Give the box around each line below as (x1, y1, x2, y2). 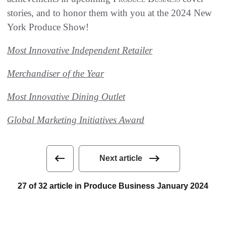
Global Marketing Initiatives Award (7, 114, 144, 125)
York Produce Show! (7, 21, 89, 32)
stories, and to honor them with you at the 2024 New (7, 7, 212, 18)
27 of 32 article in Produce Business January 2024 (18, 181, 208, 190)
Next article (99, 154, 142, 163)
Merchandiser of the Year (7, 68, 104, 79)
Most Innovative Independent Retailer (7, 44, 152, 55)
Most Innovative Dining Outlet (7, 91, 125, 102)
